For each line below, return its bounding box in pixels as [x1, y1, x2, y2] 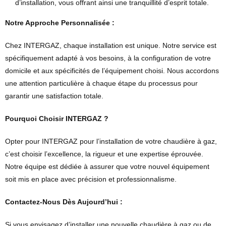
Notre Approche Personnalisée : [5, 19, 115, 27]
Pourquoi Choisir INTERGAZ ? [5, 115, 108, 123]
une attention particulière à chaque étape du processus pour [5, 79, 198, 88]
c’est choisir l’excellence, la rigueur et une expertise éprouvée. [5, 150, 203, 158]
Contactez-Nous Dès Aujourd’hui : [5, 198, 123, 206]
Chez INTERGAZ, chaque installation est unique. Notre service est [5, 41, 216, 50]
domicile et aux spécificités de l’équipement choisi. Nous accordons [5, 67, 219, 75]
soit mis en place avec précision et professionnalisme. [5, 175, 177, 184]
